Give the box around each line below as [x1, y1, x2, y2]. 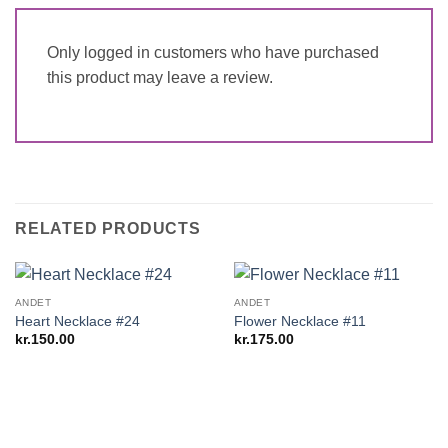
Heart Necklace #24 [14, 313, 140, 329]
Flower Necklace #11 [233, 313, 366, 329]
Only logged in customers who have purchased [47, 43, 379, 61]
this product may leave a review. [47, 68, 273, 86]
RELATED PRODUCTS [15, 219, 201, 237]
